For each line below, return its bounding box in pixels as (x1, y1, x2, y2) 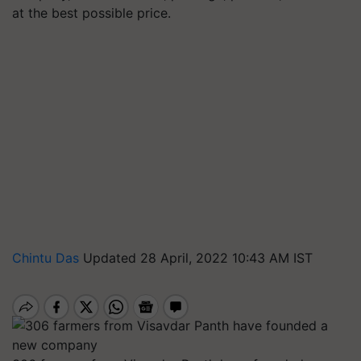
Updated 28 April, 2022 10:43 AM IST (83, 250, 313, 266)
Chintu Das (12, 250, 83, 266)
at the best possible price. (12, 5, 171, 21)
